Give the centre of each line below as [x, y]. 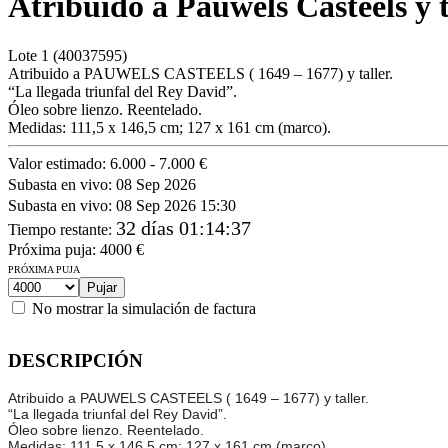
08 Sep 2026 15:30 [176, 205]
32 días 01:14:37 [183, 227]
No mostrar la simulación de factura [144, 308]
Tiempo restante [58, 229]
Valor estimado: [59, 163]
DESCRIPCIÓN [75, 360]
